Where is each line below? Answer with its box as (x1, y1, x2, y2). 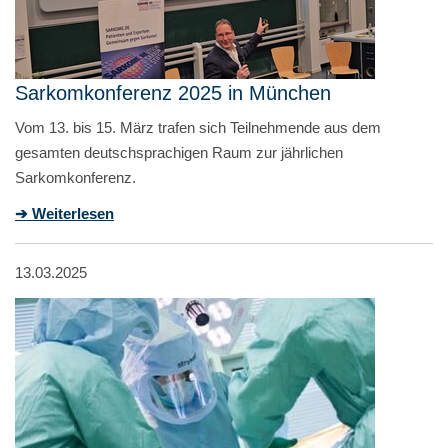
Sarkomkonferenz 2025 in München (15, 81, 331, 104)
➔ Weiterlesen (15, 204, 114, 222)
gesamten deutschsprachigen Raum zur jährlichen (15, 143, 343, 161)
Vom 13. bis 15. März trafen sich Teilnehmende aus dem (15, 118, 381, 136)
